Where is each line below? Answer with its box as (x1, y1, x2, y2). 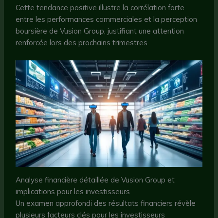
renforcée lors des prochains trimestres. (16, 37, 149, 47)
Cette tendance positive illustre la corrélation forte (16, 2, 185, 12)
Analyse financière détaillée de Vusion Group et (16, 175, 175, 184)
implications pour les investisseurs (16, 186, 130, 196)
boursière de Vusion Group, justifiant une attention (16, 26, 184, 36)
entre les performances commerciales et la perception (16, 14, 198, 24)
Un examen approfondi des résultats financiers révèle (16, 198, 196, 208)
